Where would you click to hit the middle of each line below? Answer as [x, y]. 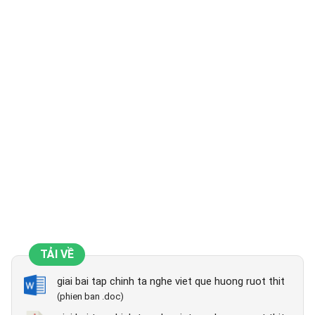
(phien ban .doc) [90, 297]
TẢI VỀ [57, 255]
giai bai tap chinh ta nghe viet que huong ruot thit [171, 282]
